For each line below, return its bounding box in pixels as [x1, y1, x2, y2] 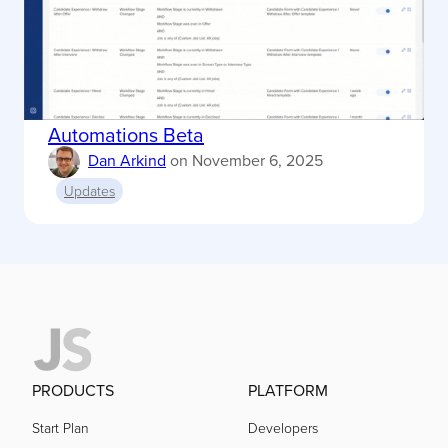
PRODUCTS [32, 379, 114, 402]
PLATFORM [248, 379, 328, 402]
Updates [64, 181, 115, 201]
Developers [248, 418, 318, 438]
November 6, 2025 [192, 149, 323, 172]
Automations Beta [48, 120, 204, 150]
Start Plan [32, 418, 89, 438]
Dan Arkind [88, 149, 166, 172]
